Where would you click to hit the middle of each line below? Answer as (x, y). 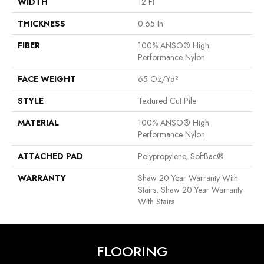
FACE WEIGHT (47, 79)
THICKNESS (42, 24)
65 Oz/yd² (158, 79)
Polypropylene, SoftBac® (181, 156)
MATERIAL (38, 123)
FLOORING (132, 252)
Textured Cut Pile (167, 101)
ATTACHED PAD (50, 156)
